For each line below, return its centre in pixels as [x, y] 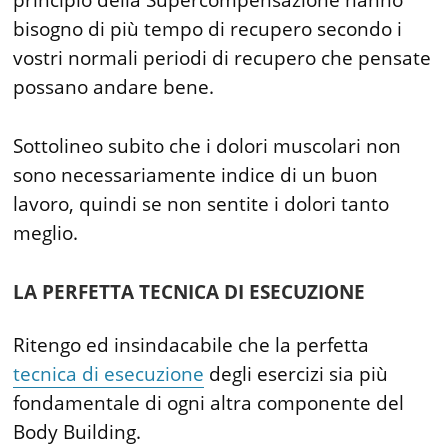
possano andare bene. [114, 87]
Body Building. [77, 431]
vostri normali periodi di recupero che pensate [222, 58]
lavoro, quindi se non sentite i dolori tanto [201, 204]
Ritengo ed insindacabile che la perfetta [191, 344]
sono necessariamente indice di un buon [196, 175]
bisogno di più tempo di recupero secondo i [208, 29]
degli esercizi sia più [296, 373]
